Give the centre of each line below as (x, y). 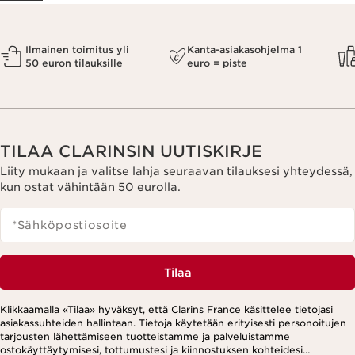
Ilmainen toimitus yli (77, 49)
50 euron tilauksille (74, 63)
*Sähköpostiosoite (70, 225)
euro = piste (217, 63)
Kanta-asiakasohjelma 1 (244, 49)
